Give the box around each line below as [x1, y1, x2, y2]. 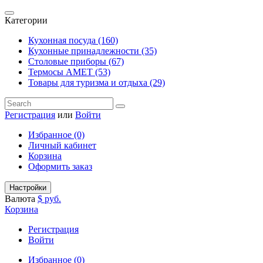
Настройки [9, 183, 46, 192]
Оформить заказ [28, 161, 92, 171]
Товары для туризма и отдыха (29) [28, 77, 165, 87]
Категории [5, 15, 48, 25]
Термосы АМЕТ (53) [28, 67, 110, 77]
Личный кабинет [28, 140, 96, 150]
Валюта [5, 194, 35, 204]
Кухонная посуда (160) [28, 35, 118, 45]
